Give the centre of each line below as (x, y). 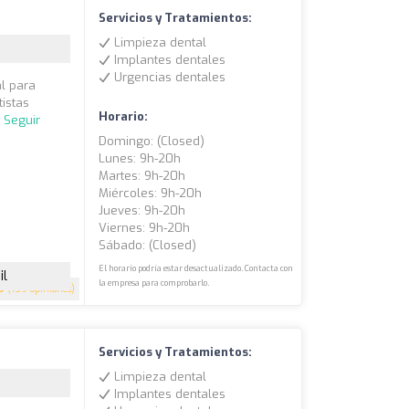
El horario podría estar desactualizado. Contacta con (196, 269)
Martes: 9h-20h (142, 176)
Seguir (22, 121)
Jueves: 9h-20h (142, 211)
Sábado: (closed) (148, 246)
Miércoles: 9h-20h (151, 194)
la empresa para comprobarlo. (154, 283)
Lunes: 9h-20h (140, 159)
